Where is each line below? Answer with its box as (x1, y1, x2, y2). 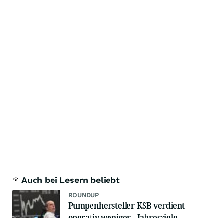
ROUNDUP (68, 191, 99, 199)
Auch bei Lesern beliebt (21, 175, 120, 185)
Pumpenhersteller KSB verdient (68, 200, 185, 211)
